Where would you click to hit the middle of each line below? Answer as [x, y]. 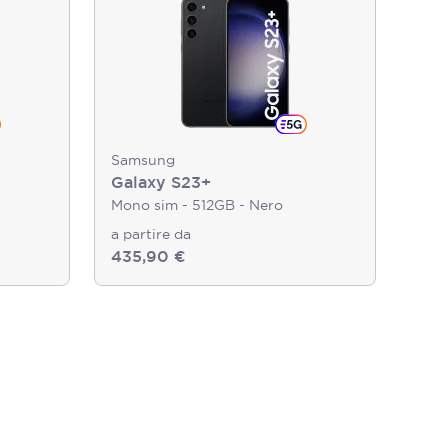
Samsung [143, 160]
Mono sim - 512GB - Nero [197, 205]
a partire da [151, 234]
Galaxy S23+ [161, 182]
